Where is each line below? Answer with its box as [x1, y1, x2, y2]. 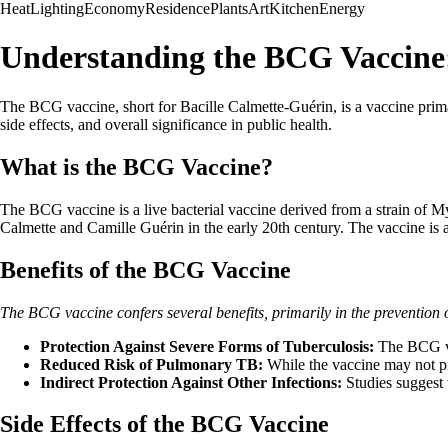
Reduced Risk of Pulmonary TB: [40, 355, 263, 373]
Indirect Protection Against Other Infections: [40, 373, 342, 391]
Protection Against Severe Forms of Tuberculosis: [40, 337, 374, 355]
